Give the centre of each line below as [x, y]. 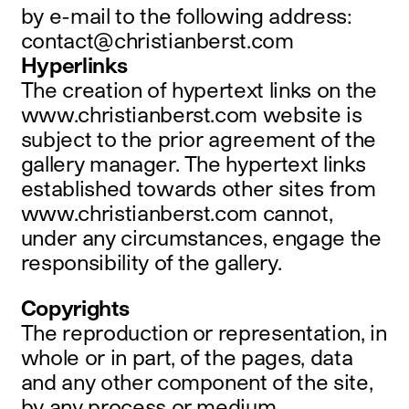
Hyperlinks [74, 64]
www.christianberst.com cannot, [177, 212]
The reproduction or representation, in [204, 332]
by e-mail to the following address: [186, 15]
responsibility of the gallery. [151, 262]
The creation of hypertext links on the [199, 89]
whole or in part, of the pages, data [187, 357]
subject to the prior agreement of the [198, 138]
